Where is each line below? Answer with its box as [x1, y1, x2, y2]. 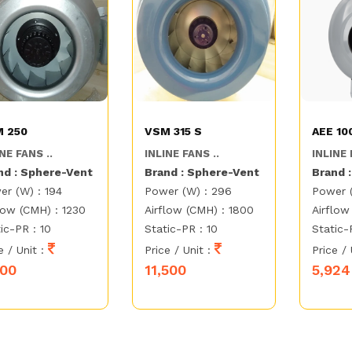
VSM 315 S [145, 125, 203, 138]
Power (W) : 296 [145, 185, 233, 198]
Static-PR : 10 [145, 222, 218, 236]
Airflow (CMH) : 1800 [145, 203, 255, 217]
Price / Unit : [145, 244, 215, 257]
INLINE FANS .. [145, 148, 220, 160]
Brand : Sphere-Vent [145, 166, 260, 179]
